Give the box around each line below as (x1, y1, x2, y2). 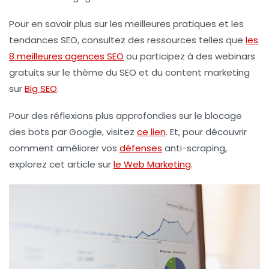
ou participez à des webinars (124, 50, 255, 63)
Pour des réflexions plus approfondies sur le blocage (9, 109, 242, 122)
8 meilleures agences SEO (9, 50, 124, 63)
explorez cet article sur (9, 158, 113, 171)
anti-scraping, (162, 142, 227, 155)
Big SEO (25, 82, 57, 95)
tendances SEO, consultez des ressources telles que (9, 34, 246, 47)
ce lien (137, 125, 166, 139)
